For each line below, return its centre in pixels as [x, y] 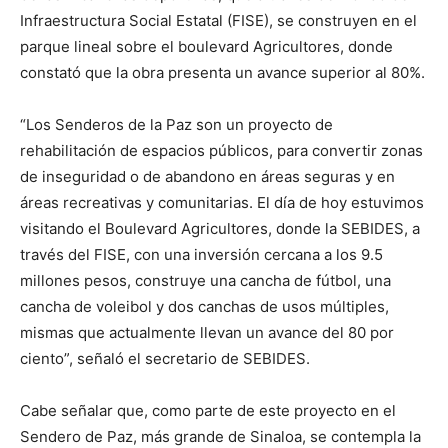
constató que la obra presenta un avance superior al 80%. [222, 73]
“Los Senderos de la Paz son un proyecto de [176, 125]
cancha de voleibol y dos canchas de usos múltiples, [204, 307]
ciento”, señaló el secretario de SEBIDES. [165, 359]
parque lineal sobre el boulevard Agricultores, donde [206, 47]
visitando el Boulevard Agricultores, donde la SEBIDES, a [220, 229]
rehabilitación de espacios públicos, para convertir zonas [221, 151]
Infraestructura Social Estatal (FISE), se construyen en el [218, 21]
